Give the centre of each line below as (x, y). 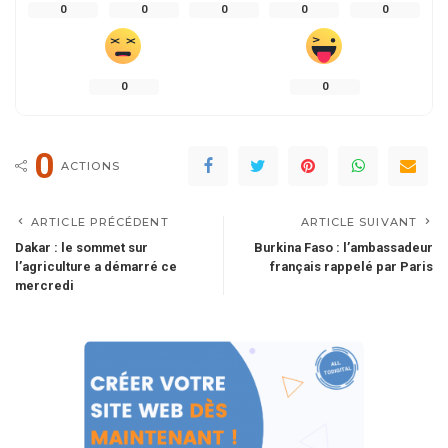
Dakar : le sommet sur (81, 248)
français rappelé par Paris (351, 267)
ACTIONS (90, 166)
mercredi (46, 286)
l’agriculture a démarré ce (96, 267)
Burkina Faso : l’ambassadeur (343, 248)
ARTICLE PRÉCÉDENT (100, 222)
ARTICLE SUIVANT (358, 222)
